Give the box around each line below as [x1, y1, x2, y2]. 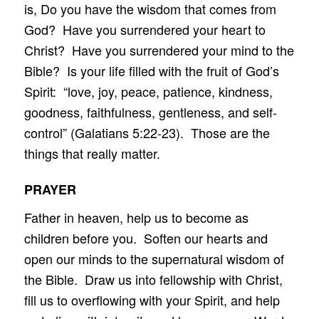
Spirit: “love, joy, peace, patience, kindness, [23, 81, 273, 100]
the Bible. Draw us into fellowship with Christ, [23, 269, 283, 288]
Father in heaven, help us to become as [23, 207, 249, 226]
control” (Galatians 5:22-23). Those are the [23, 122, 270, 142]
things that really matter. [23, 143, 160, 162]
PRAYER [23, 179, 76, 199]
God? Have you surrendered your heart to [23, 19, 266, 38]
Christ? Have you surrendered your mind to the [23, 40, 294, 59]
